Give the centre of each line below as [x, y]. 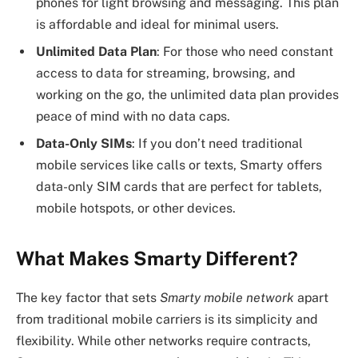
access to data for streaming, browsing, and [166, 73]
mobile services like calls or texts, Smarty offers [179, 165]
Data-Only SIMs [84, 143]
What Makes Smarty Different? [157, 258]
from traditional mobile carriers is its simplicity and [167, 319]
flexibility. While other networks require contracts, [163, 340]
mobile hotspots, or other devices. [136, 208]
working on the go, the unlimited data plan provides [187, 94]
